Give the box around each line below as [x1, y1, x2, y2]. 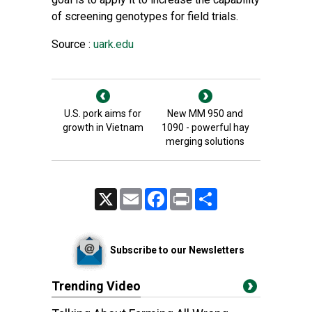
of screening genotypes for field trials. [52, 10, 238, 23]
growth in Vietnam [62, 122, 143, 133]
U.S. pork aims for [64, 108, 141, 119]
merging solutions [166, 136, 244, 147]
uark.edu [91, 38, 134, 51]
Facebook [167, 189, 204, 198]
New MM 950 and [167, 108, 243, 119]
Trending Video [52, 279, 141, 293]
